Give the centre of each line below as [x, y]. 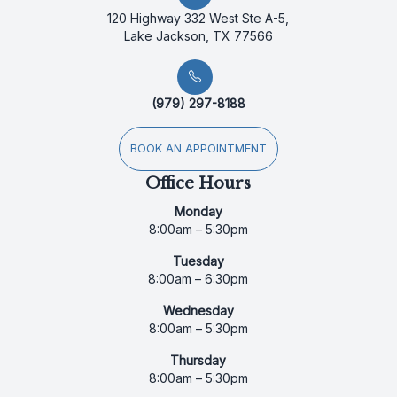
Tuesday [198, 261]
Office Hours [198, 183]
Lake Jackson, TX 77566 [198, 35]
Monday [198, 211]
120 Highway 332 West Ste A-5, [198, 18]
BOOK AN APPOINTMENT [198, 148]
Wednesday [198, 310]
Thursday [198, 360]
